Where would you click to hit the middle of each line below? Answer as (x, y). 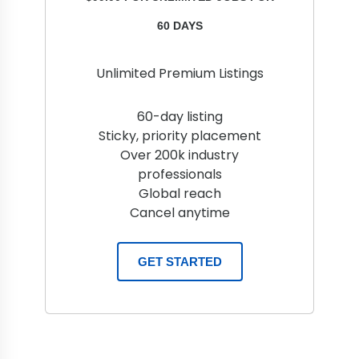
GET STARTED (179, 262)
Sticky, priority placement (179, 136)
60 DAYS (179, 26)
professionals (179, 174)
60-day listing (179, 117)
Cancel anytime (179, 213)
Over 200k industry (179, 155)
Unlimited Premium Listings (179, 73)
